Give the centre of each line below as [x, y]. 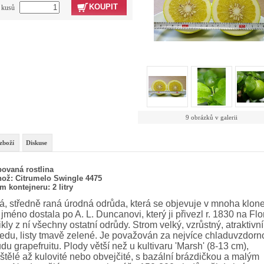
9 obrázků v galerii [212, 118]
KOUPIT [103, 6]
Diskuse [37, 143]
